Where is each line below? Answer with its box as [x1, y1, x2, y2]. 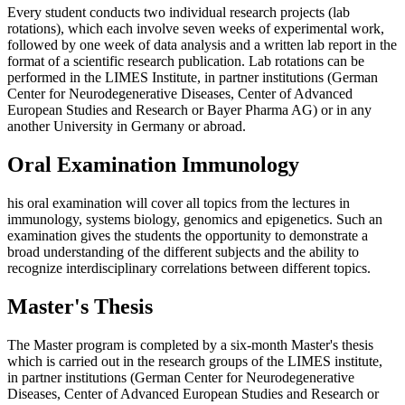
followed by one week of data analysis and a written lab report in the [7, 37, 397, 53]
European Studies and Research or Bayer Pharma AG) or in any [7, 102, 372, 118]
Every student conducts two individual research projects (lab [7, 5, 350, 21]
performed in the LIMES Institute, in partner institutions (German [7, 70, 378, 86]
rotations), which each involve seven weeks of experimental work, [7, 21, 384, 37]
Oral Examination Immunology [7, 153, 299, 177]
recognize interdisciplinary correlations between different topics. [7, 260, 371, 277]
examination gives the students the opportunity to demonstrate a [7, 228, 368, 244]
